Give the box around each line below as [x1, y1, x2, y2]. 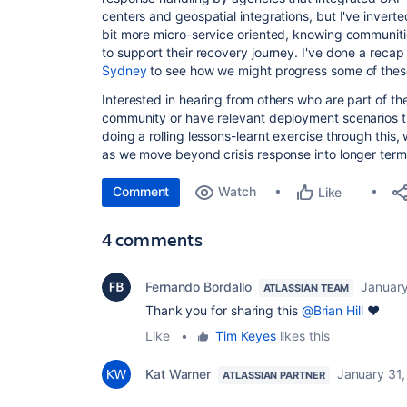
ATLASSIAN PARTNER [223, 368, 325, 382]
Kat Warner [145, 365, 212, 382]
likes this [275, 327, 330, 343]
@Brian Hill [301, 302, 363, 318]
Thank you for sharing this [145, 302, 302, 318]
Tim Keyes [215, 327, 276, 343]
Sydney [102, 62, 147, 78]
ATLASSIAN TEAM [263, 281, 350, 294]
